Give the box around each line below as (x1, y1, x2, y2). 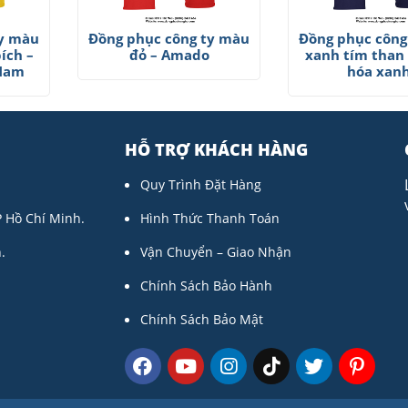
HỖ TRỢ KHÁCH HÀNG (124, 138, 308, 161)
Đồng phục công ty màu (88, 29, 250, 48)
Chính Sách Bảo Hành (139, 277, 272, 295)
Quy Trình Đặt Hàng (139, 176, 261, 194)
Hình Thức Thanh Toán (139, 209, 280, 228)
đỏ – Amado (128, 46, 209, 65)
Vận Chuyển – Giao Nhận (139, 243, 291, 261)
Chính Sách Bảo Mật (139, 311, 263, 329)
